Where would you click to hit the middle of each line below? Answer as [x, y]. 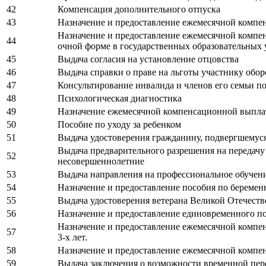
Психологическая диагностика [120, 99]
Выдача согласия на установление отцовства [148, 59]
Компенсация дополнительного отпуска [139, 9]
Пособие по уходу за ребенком [119, 125]
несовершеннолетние [101, 161]
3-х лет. [72, 237]
